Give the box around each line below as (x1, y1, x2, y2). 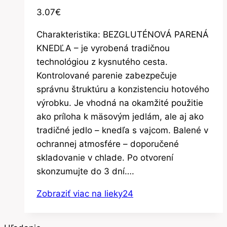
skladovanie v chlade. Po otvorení (36, 152, 173, 163)
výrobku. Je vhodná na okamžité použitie (36, 97, 203, 108)
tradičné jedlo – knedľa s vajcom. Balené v (36, 125, 208, 135)
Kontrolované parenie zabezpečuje (36, 70, 177, 81)
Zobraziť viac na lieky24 (36, 188, 133, 199)
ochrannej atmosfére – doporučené (36, 138, 179, 149)
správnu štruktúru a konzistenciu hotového (36, 84, 209, 94)
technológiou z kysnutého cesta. (36, 56, 168, 67)
